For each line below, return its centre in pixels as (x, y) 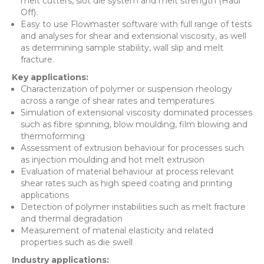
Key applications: (50, 77)
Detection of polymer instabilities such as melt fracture (133, 207)
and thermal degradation (72, 218)
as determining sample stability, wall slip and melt (122, 47)
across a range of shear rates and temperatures (117, 100)
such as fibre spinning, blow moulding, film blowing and (134, 124)
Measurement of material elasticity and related (117, 230)
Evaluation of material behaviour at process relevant (127, 171)
